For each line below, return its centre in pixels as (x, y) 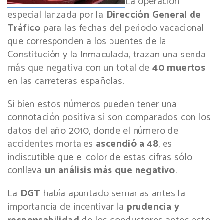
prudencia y (153, 207)
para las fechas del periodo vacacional (122, 28)
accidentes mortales (52, 144)
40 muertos (179, 68)
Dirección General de (152, 15)
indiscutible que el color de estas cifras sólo (100, 157)
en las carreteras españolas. (66, 81)
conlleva (26, 170)
